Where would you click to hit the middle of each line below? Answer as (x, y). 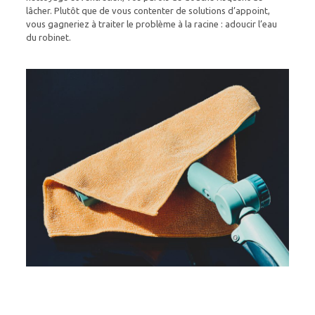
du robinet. (48, 38)
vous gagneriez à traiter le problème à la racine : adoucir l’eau (151, 24)
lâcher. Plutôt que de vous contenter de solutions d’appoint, (148, 11)
